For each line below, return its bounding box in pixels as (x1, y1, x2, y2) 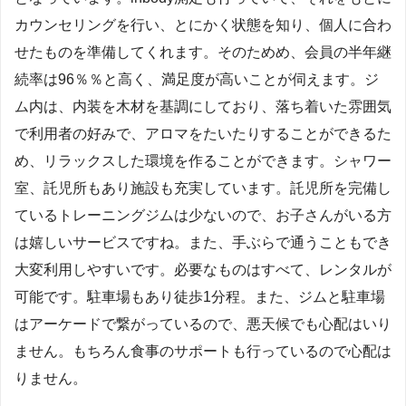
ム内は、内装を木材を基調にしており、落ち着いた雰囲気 (14, 99, 391, 115)
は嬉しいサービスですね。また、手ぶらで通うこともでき (14, 235, 391, 251)
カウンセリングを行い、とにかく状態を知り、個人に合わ (14, 17, 391, 34)
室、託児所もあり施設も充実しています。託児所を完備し (14, 180, 391, 197)
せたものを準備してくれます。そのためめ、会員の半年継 (14, 44, 391, 61)
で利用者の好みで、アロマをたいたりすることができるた (14, 126, 391, 142)
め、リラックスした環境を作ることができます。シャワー (14, 153, 391, 169)
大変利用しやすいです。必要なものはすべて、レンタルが (14, 262, 391, 278)
